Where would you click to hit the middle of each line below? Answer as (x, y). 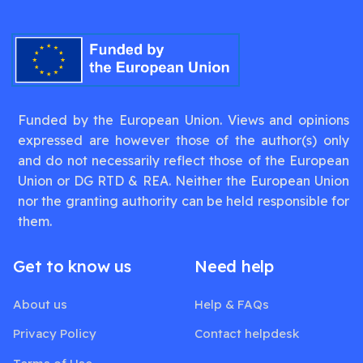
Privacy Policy (55, 334)
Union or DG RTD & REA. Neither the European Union (184, 181)
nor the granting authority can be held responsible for (184, 201)
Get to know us (72, 267)
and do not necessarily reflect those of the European (184, 161)
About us (40, 304)
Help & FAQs (232, 304)
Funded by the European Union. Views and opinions (184, 120)
